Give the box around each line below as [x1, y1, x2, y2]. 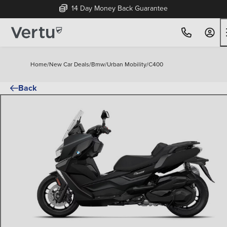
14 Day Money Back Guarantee [69, 3, 168, 13]
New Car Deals [49, 60, 89, 68]
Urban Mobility [107, 60, 146, 68]
